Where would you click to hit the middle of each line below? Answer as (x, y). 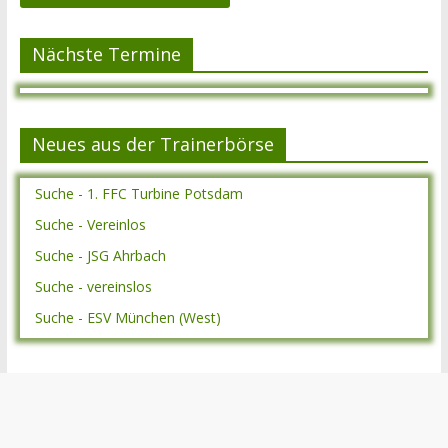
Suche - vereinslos (93, 286)
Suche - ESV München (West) (127, 317)
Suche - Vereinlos (90, 224)
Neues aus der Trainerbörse (152, 144)
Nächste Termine (106, 54)
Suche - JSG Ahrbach (100, 255)
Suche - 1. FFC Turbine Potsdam (138, 193)
